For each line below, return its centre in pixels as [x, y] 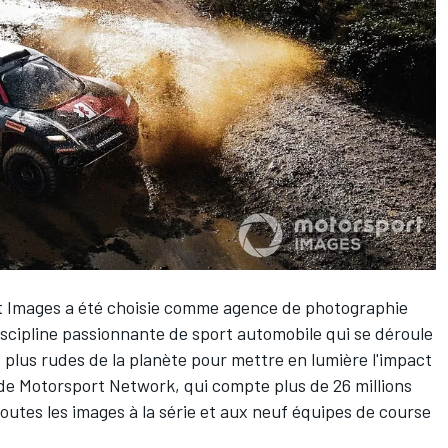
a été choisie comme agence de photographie [234, 306]
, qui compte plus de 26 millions [293, 384]
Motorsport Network [97, 384]
